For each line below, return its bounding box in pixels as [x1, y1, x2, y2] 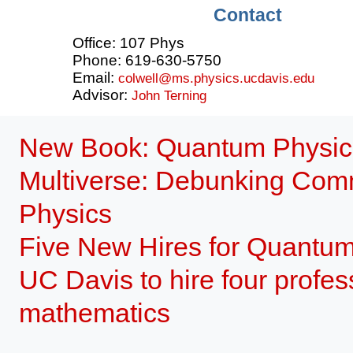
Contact [213, 4, 282, 25]
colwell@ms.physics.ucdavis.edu [118, 71, 314, 87]
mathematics [19, 298, 171, 329]
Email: [72, 69, 118, 87]
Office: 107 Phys [72, 35, 184, 52]
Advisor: [72, 87, 132, 104]
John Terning [132, 88, 206, 104]
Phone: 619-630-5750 [72, 52, 221, 69]
